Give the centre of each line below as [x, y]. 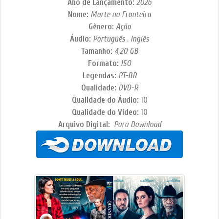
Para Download [136, 125]
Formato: [104, 64]
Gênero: [102, 27]
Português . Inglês [121, 39]
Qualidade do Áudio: [106, 100]
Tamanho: [98, 51]
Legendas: [100, 76]
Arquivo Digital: [85, 125]
